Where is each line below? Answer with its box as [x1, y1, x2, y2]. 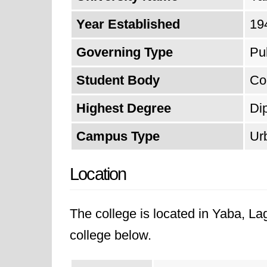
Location [70, 164, 126, 184]
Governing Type [76, 45, 173, 60]
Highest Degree [76, 101, 171, 116]
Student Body [76, 73, 160, 88]
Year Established [76, 17, 180, 32]
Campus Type [76, 129, 160, 144]
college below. [70, 228, 151, 243]
